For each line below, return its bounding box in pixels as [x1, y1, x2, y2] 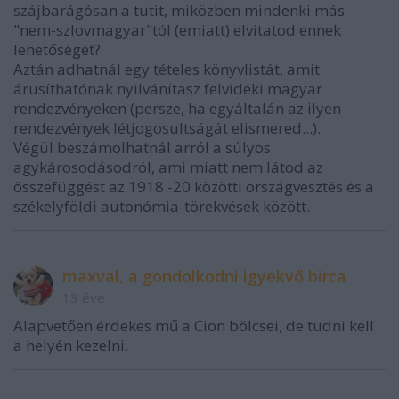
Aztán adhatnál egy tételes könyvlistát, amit [13, 59, 320, 80]
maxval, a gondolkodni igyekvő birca [62, 265, 346, 288]
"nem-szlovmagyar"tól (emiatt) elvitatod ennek [13, 20, 341, 41]
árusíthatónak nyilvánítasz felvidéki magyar [13, 78, 322, 100]
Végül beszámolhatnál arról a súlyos [13, 137, 271, 159]
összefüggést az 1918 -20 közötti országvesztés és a [13, 176, 374, 198]
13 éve [62, 289, 105, 307]
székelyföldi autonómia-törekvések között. [13, 196, 310, 217]
